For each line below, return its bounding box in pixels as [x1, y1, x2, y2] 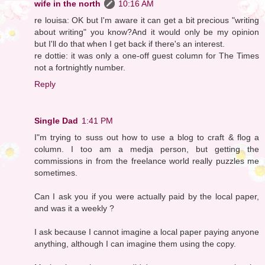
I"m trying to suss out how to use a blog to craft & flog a [34, 132, 259, 142]
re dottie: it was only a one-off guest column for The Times [34, 50, 259, 60]
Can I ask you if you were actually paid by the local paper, [34, 191, 259, 201]
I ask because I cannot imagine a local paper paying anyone [34, 227, 259, 237]
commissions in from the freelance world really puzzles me [34, 156, 259, 166]
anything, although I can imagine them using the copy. [34, 238, 236, 248]
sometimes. [34, 167, 77, 177]
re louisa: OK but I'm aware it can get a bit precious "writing [34, 15, 259, 25]
